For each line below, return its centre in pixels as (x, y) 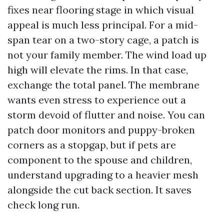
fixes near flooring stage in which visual (101, 10)
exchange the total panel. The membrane (103, 85)
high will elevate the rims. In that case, (98, 70)
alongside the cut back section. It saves (99, 190)
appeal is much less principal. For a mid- (103, 25)
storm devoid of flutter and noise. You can (106, 115)
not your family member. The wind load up (107, 55)
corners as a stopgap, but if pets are (92, 145)
